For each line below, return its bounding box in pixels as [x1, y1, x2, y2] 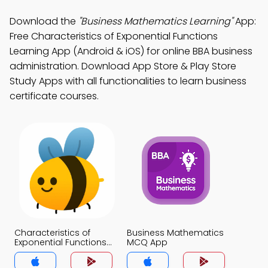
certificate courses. [10, 89, 99, 103]
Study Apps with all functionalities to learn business [10, 74, 246, 88]
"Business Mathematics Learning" [78, 14, 233, 28]
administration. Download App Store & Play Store [10, 59, 236, 73]
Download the [10, 14, 78, 28]
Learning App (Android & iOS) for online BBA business [10, 44, 252, 58]
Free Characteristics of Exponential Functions [10, 29, 218, 43]
